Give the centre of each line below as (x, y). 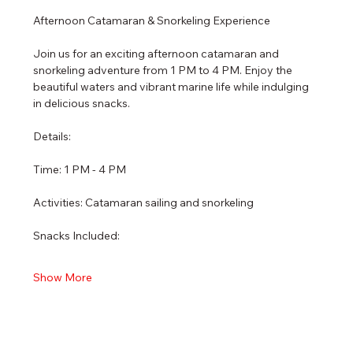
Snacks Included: (77, 236)
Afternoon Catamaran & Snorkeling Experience (152, 21)
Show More (63, 278)
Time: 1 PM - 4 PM (80, 170)
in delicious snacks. (82, 104)
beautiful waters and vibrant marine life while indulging (173, 87)
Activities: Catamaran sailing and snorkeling (144, 203)
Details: (52, 137)
